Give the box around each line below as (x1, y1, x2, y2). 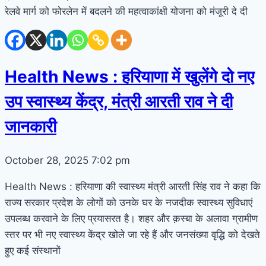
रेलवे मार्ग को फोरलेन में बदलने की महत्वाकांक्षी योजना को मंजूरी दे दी (5, 5, 248, 17)
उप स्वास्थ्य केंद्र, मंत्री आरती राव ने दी (5, 91, 233, 112)
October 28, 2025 (5, 154, 91, 167)
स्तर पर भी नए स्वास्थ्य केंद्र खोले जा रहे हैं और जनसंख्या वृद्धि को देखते (5, 229, 260, 241)
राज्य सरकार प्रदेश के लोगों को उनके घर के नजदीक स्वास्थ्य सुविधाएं (5, 197, 252, 209)
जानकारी (5, 116, 56, 137)
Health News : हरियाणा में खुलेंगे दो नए (5, 66, 254, 87)
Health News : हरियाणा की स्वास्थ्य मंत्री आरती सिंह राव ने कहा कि (5, 180, 261, 193)
